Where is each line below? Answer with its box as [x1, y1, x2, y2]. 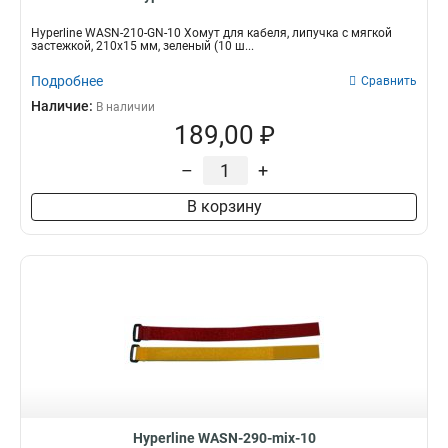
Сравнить [361, 74, 417, 88]
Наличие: [31, 98, 96, 114]
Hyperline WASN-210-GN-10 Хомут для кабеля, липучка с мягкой [31, 26, 392, 40]
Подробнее [31, 73, 103, 89]
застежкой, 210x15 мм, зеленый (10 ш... [31, 39, 254, 53]
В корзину [186, 197, 262, 216]
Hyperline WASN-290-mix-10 [132, 430, 316, 446]
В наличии [96, 100, 155, 114]
